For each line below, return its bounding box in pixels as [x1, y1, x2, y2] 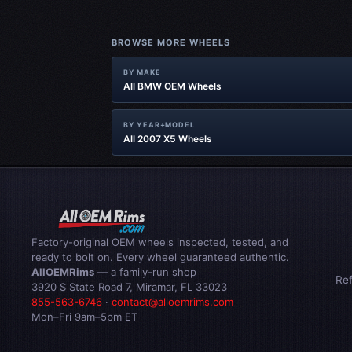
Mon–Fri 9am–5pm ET [31, 310, 137, 323]
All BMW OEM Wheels [123, 80, 222, 92]
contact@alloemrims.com [112, 295, 233, 308]
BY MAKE [123, 68, 161, 76]
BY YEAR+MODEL [123, 120, 195, 129]
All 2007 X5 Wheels [123, 133, 212, 145]
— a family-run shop [94, 266, 196, 278]
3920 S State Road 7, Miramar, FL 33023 [31, 280, 227, 293]
